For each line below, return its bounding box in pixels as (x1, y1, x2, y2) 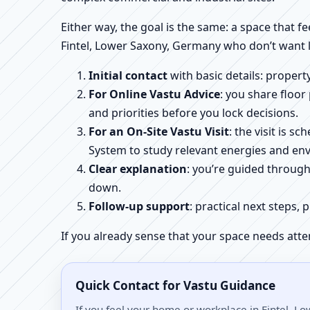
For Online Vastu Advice (89, 86, 220, 102)
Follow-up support (89, 198, 190, 214)
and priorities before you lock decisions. (89, 104, 298, 120)
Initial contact (89, 67, 167, 83)
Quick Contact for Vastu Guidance (75, 277, 275, 293)
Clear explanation (89, 161, 187, 176)
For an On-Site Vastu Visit (89, 123, 229, 139)
